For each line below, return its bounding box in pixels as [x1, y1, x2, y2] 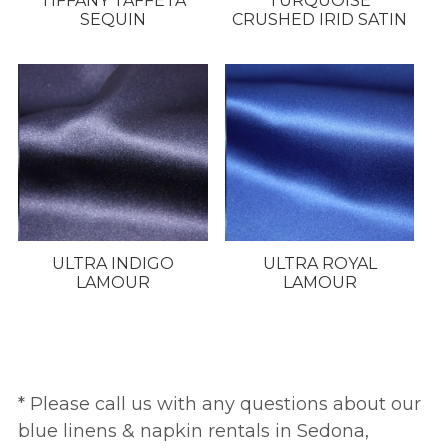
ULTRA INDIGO [51, 253, 174, 273]
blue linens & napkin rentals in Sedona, [17, 419, 369, 442]
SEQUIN [79, 9, 146, 29]
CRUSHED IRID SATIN [232, 9, 408, 29]
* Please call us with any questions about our [17, 392, 421, 415]
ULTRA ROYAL [262, 253, 377, 273]
